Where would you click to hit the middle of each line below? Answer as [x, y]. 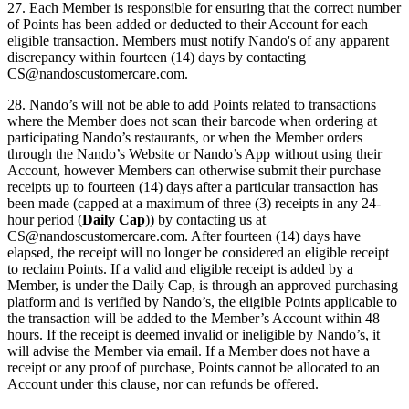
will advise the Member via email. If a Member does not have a [189, 351]
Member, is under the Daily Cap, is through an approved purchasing [203, 286]
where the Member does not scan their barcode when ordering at [192, 121]
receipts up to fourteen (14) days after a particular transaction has [193, 187]
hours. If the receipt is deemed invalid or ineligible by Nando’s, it [194, 335]
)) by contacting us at [205, 220]
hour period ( [45, 220]
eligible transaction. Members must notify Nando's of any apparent [198, 41]
